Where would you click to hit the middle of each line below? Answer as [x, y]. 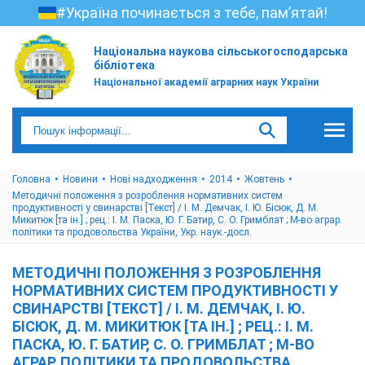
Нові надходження [154, 179]
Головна [31, 179]
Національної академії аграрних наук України [206, 82]
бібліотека [124, 65]
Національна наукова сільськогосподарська [221, 51]
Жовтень [264, 179]
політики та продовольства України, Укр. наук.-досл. [132, 232]
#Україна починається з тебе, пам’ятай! [191, 13]
